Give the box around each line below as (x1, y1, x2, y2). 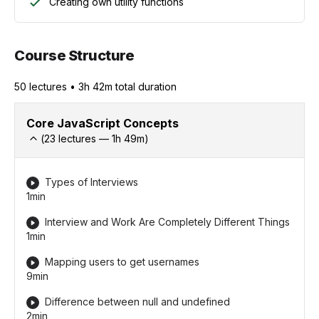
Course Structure (14, 46, 134, 64)
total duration (115, 80, 177, 93)
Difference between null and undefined (45, 296, 230, 308)
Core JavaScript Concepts (26, 115, 179, 130)
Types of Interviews (45, 175, 138, 188)
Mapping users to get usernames (45, 255, 199, 268)
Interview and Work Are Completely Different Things (45, 215, 290, 228)
